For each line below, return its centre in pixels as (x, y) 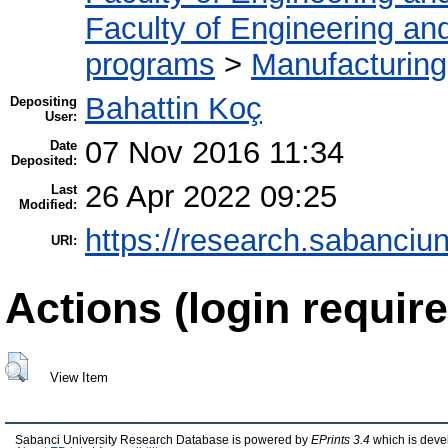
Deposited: (44, 161)
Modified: (48, 205)
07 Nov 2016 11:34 (214, 153)
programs (150, 65)
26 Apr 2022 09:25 (211, 197)
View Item (78, 377)
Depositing (43, 102)
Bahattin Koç (173, 109)
